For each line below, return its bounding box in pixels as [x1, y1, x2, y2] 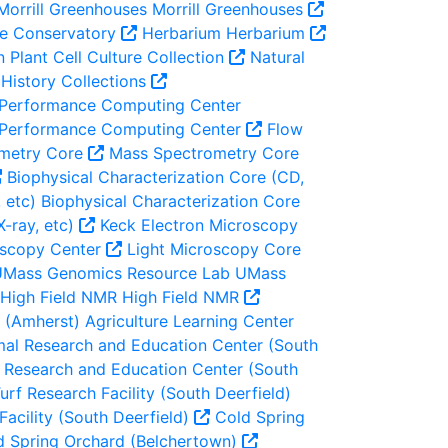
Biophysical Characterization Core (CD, [7, 167, 304, 187]
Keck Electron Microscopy [100, 215, 298, 235]
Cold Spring [215, 407, 305, 427]
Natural [250, 47, 305, 67]
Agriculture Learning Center [80, 311, 294, 331]
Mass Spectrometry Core [109, 143, 299, 163]
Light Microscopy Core [127, 239, 301, 259]
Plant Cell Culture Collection [5, 47, 229, 67]
